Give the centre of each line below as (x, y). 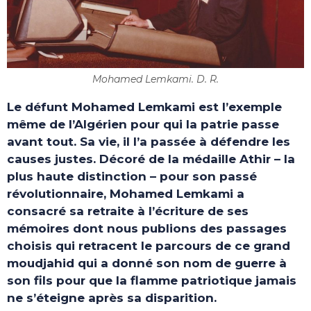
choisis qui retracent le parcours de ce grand (149, 245)
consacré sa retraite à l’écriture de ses (128, 211)
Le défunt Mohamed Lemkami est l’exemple (144, 107)
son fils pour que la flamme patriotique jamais (152, 280)
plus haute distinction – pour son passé (132, 176)
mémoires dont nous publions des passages (147, 228)
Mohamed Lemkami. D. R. (155, 79)
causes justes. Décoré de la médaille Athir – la (151, 159)
